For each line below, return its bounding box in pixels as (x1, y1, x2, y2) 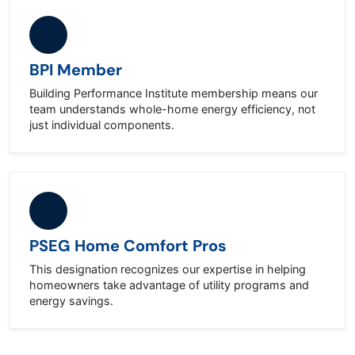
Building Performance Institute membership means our (29, 86, 318, 100)
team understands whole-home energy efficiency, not (29, 102, 315, 116)
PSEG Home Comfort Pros (29, 235, 227, 256)
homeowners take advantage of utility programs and (29, 278, 309, 292)
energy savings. (29, 294, 113, 307)
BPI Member (29, 59, 122, 80)
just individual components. (29, 118, 174, 132)
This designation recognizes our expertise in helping (29, 262, 306, 276)
